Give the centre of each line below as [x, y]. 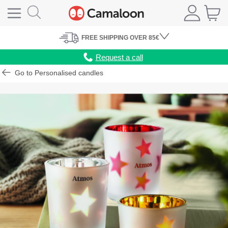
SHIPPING [114, 38]
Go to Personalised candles [58, 73]
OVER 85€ [144, 38]
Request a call [119, 57]
